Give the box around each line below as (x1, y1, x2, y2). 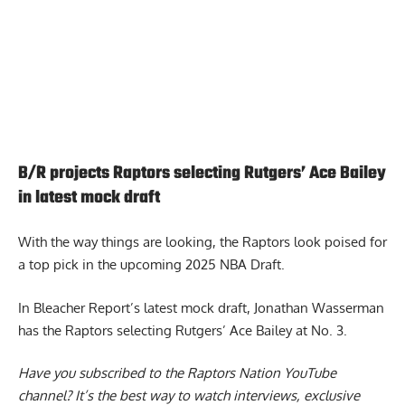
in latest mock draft (18, 206, 160, 234)
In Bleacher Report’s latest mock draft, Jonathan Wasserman (18, 321, 384, 339)
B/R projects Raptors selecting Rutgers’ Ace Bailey (18, 182, 386, 210)
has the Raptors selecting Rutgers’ (18, 344, 230, 362)
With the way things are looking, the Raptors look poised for (18, 256, 387, 274)
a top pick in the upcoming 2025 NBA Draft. (18, 278, 285, 297)
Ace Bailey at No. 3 (230, 344, 344, 362)
